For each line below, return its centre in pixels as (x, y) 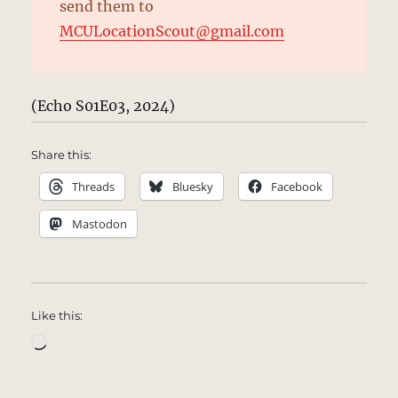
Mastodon (100, 223)
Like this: (57, 315)
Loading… (81, 340)
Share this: (62, 154)
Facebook (297, 186)
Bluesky (193, 186)
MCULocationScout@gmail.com (172, 31)
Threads (94, 186)
